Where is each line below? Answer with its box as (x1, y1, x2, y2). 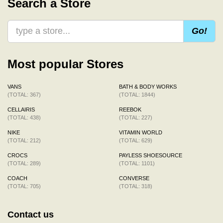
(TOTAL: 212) (7, 137, 41, 143)
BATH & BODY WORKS (119, 83, 177, 90)
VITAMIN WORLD (119, 129, 162, 135)
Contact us (7, 209, 54, 220)
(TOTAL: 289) (7, 160, 41, 166)
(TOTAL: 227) (119, 114, 152, 120)
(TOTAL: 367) (7, 91, 41, 98)
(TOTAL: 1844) (119, 91, 155, 98)
